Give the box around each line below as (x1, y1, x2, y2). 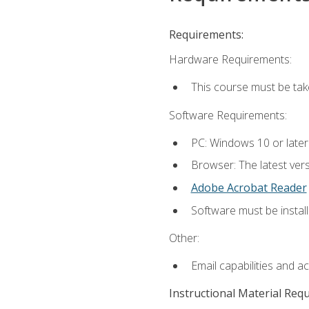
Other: (168, 230, 199, 246)
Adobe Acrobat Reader (190, 180, 307, 196)
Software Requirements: (168, 107, 287, 123)
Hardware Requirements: (168, 52, 292, 68)
